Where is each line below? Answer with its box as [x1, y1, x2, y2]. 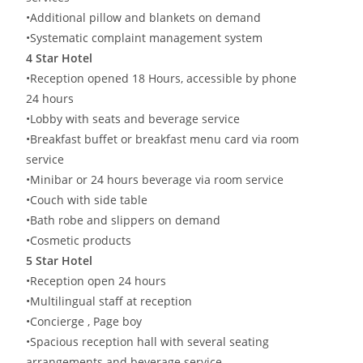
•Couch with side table [26, 191, 148, 207]
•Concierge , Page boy [26, 313, 143, 329]
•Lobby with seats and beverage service [26, 110, 241, 126]
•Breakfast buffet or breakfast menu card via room [26, 130, 300, 147]
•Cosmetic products [26, 232, 132, 248]
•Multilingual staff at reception [26, 293, 193, 309]
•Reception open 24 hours [26, 272, 167, 288]
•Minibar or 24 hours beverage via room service [26, 171, 284, 187]
